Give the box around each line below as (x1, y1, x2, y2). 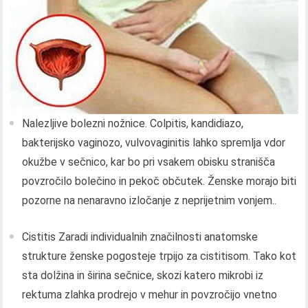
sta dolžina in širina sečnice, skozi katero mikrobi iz (22, 269, 264, 283)
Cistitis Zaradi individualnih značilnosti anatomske (22, 230, 258, 244)
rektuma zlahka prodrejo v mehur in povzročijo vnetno (22, 288, 278, 302)
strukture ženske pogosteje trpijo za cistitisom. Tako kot (22, 250, 297, 263)
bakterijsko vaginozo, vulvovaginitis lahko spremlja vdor (22, 136, 286, 150)
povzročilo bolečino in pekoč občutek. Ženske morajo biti (22, 175, 297, 188)
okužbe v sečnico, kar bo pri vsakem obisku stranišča (22, 155, 276, 169)
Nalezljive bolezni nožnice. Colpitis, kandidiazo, (22, 117, 244, 131)
